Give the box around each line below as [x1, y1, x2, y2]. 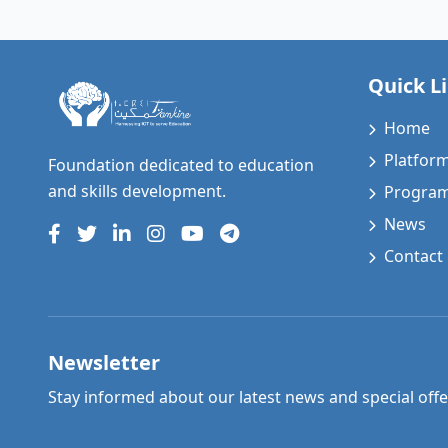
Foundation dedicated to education [48, 154, 314, 176]
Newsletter [48, 349, 160, 376]
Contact [384, 245, 443, 267]
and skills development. [48, 180, 226, 202]
